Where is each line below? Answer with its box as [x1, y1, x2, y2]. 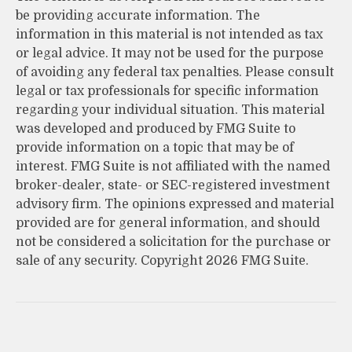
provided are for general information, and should [16, 215, 320, 230]
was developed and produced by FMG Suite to [16, 121, 295, 136]
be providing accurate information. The [16, 8, 260, 23]
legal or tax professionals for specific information [16, 83, 319, 98]
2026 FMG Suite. [206, 253, 309, 268]
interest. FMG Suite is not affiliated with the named [16, 159, 330, 174]
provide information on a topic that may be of [16, 140, 294, 155]
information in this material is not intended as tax [16, 27, 323, 42]
